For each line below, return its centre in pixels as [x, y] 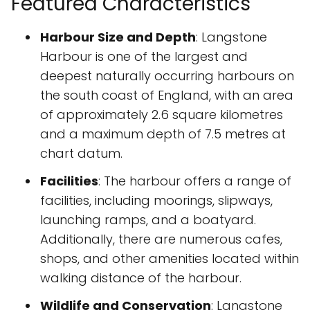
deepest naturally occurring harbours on [167, 76]
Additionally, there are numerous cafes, [161, 239]
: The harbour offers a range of [195, 181]
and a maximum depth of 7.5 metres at [163, 134]
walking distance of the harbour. [141, 278]
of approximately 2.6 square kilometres [162, 115]
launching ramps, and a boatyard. [148, 220]
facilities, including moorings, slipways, [156, 200]
